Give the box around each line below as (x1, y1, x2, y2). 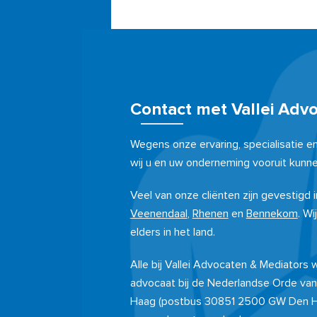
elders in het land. (129, 226, 215, 238)
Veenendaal (129, 208, 188, 219)
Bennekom (246, 208, 298, 219)
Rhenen (192, 208, 229, 219)
